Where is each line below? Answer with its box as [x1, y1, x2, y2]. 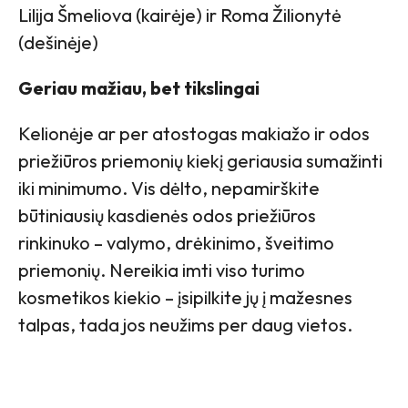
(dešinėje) [18, 30, 98, 54]
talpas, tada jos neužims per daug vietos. [18, 312, 352, 336]
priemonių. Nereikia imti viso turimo [18, 258, 305, 281]
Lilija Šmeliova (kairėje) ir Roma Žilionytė [18, 3, 342, 26]
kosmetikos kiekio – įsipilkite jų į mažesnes [18, 285, 352, 309]
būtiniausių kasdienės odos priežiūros [18, 203, 316, 227]
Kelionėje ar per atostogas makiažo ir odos [18, 121, 370, 145]
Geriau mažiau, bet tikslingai [18, 76, 260, 99]
